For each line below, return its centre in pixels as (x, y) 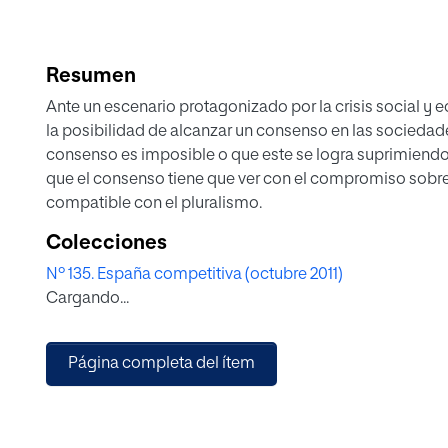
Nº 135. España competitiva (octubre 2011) (194, 275)
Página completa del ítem (161, 364)
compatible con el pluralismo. (154, 204)
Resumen (91, 76)
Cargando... (87, 299)
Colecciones (106, 243)
